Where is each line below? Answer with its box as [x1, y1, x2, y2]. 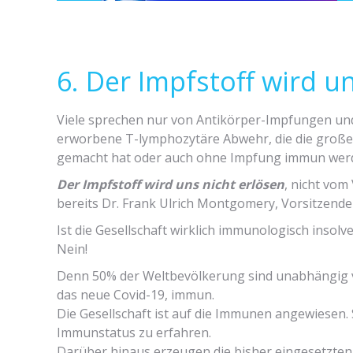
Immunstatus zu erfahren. [57, 324, 211, 341]
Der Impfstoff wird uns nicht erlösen [57, 176, 284, 193]
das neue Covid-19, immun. [57, 286, 214, 303]
